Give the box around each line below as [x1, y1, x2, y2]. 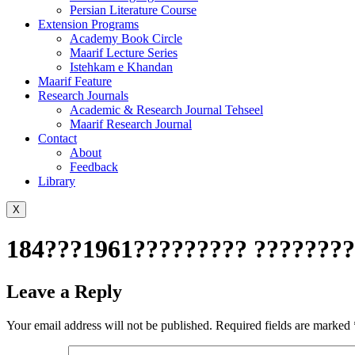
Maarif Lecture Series [70, 46, 177, 59]
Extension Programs [38, 17, 139, 31]
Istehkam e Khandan [70, 60, 173, 74]
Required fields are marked [216, 318, 353, 332]
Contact [38, 132, 77, 145]
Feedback [70, 160, 118, 174]
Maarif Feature [38, 74, 112, 88]
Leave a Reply [6, 281, 122, 302]
